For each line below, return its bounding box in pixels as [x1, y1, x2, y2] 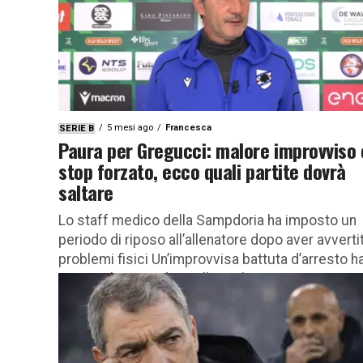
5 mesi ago [107, 122, 153, 133]
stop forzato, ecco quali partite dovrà [58, 156, 346, 186]
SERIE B [59, 122, 94, 134]
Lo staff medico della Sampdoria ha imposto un [58, 211, 357, 228]
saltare [58, 177, 113, 207]
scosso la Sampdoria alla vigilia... [58, 270, 265, 287]
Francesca [165, 122, 211, 133]
